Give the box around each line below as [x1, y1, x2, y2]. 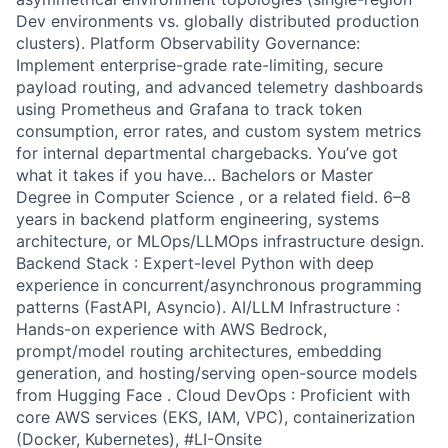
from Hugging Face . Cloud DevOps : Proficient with [16, 385, 410, 405]
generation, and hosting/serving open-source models [16, 363, 417, 383]
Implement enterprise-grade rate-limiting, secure [16, 55, 383, 75]
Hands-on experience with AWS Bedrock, [16, 319, 327, 339]
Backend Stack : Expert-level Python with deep [16, 253, 374, 273]
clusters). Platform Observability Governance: [16, 33, 360, 53]
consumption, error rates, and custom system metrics [16, 121, 421, 141]
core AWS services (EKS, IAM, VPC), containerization [16, 407, 415, 427]
